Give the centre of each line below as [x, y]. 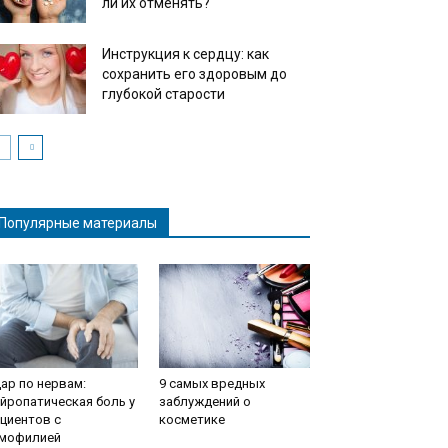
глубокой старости [163, 94]
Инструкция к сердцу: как [185, 54]
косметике [191, 419]
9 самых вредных [211, 383]
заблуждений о [204, 401]
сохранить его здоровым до [194, 74]
